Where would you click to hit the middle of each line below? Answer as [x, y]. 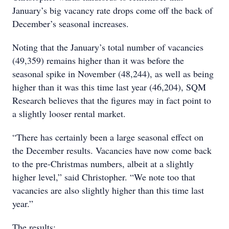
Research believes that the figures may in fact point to [112, 100]
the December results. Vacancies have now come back [112, 150]
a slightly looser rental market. [69, 113]
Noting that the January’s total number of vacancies [108, 47]
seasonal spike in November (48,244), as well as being [113, 74]
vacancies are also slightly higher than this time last [108, 190]
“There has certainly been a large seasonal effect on [108, 137]
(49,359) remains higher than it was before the [98, 60]
